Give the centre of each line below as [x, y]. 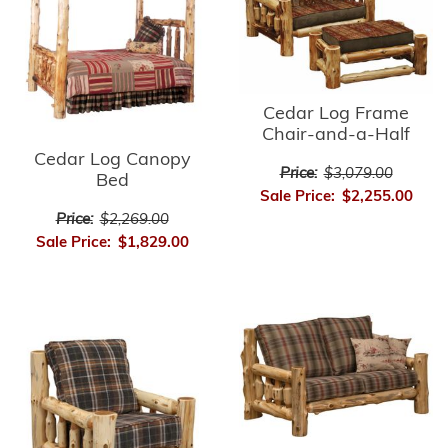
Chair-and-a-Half [336, 136]
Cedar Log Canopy [112, 161]
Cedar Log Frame [336, 115]
